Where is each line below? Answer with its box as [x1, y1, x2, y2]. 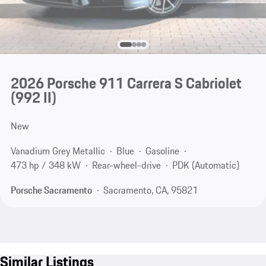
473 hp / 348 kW [10, 158, 81, 173]
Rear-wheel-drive [91, 158, 161, 173]
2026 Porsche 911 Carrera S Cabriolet [10, 72, 242, 95]
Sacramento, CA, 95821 [103, 182, 198, 197]
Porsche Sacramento [10, 182, 92, 197]
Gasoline [145, 144, 179, 159]
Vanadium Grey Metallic [10, 144, 105, 159]
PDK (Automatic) [172, 158, 239, 173]
